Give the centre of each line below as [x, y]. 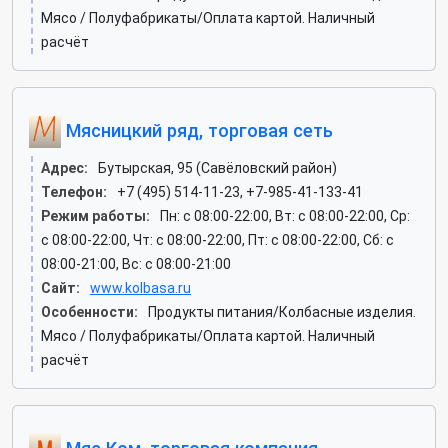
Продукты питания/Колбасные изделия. [282, 312]
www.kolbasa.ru [140, 288]
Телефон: [74, 192]
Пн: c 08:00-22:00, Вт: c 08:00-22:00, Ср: [285, 216]
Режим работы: [95, 216]
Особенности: [89, 312]
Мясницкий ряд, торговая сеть [197, 130]
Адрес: [64, 168]
